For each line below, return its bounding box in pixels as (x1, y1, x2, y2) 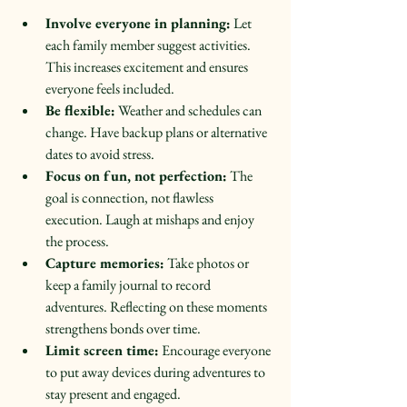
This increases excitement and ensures (45, 56, 251, 76)
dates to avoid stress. (45, 144, 160, 164)
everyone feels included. (45, 78, 180, 98)
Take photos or (164, 253, 252, 273)
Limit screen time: (45, 340, 159, 360)
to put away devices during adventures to (45, 362, 268, 382)
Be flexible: (45, 100, 115, 120)
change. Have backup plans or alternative (45, 122, 270, 142)
